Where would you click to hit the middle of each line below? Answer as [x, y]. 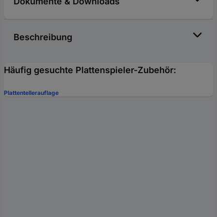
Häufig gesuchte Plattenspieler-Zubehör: [90, 70]
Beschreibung [43, 37]
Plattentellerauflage [31, 93]
